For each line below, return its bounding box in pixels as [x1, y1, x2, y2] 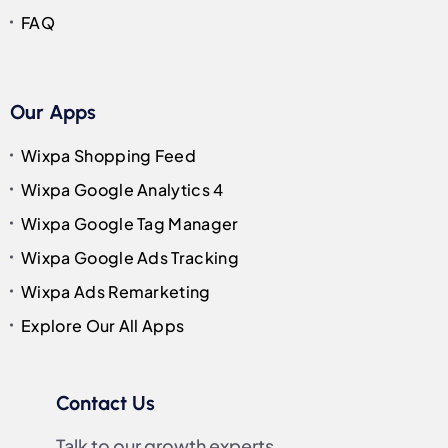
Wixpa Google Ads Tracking [21, 246, 239, 268]
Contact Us [56, 390, 155, 415]
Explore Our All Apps [21, 314, 185, 336]
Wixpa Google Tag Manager [21, 212, 239, 234]
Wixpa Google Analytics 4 [21, 178, 224, 200]
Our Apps [10, 99, 96, 124]
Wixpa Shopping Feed [21, 144, 197, 166]
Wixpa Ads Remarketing [21, 280, 211, 302]
